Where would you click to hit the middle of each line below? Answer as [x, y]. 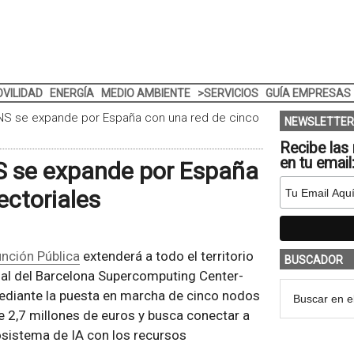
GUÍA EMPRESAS [308, 93]
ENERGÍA [72, 93]
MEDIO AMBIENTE [145, 93]
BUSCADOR [313, 260]
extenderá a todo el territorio [166, 256]
